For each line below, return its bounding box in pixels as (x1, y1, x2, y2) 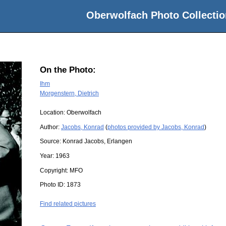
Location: (40, 109, 67, 117)
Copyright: (40, 166, 70, 174)
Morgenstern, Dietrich (40, 89, 99, 97)
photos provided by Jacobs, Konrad (107, 123, 204, 131)
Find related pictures (40, 200, 96, 208)
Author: (40, 123, 61, 131)
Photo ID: (40, 181, 67, 189)
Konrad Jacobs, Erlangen (63, 138, 132, 145)
